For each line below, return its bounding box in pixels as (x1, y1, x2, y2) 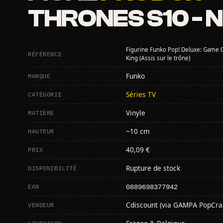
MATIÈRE (28, 108, 55, 117)
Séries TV (126, 90, 156, 99)
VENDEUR (28, 200, 55, 209)
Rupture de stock (126, 164, 180, 172)
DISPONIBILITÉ (28, 163, 77, 172)
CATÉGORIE (28, 90, 62, 99)
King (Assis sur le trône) (126, 54, 190, 62)
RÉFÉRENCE (28, 49, 62, 58)
